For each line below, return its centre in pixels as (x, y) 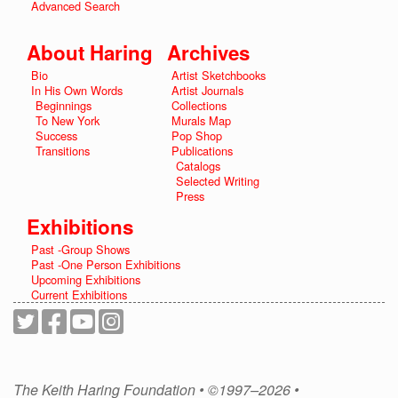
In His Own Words (77, 90)
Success (56, 135)
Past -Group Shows (80, 249)
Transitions (63, 150)
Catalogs (198, 165)
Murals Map (201, 120)
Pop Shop (197, 135)
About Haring (90, 52)
